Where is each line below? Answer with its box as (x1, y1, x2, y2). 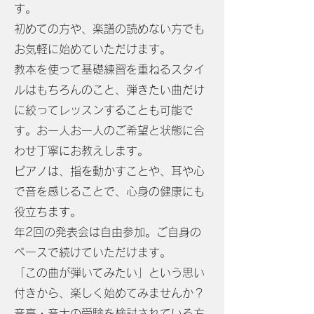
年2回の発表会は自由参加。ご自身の (14, 226, 201, 238)
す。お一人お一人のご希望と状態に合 (14, 125, 205, 136)
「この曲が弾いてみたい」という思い (14, 267, 205, 278)
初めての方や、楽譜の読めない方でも (14, 23, 205, 34)
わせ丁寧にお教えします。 (14, 145, 149, 156)
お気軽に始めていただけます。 (14, 43, 171, 55)
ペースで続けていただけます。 (14, 247, 171, 258)
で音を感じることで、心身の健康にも (14, 186, 205, 197)
